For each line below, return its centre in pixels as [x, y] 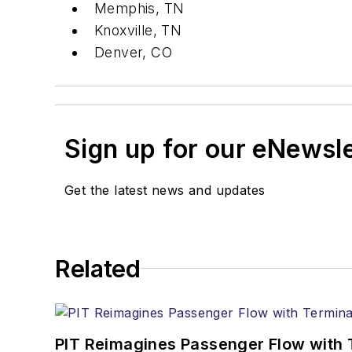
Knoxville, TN [138, 30]
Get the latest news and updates [165, 190]
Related [98, 268]
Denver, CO [133, 52]
